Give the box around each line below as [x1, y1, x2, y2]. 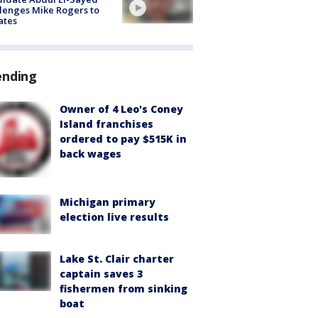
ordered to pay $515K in [60, 131, 187, 146]
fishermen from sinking [60, 281, 187, 295]
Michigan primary [60, 194, 155, 209]
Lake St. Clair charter [60, 251, 174, 265]
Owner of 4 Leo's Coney [60, 102, 183, 116]
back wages [60, 146, 121, 160]
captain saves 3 [60, 266, 143, 280]
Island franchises [60, 116, 153, 131]
